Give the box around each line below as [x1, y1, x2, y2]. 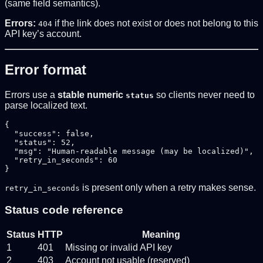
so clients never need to [154, 89, 255, 100]
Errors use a [5, 89, 58, 100]
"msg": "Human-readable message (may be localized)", [5, 146, 254, 156]
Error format [5, 61, 86, 77]
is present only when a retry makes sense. [80, 182, 256, 193]
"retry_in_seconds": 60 [5, 155, 117, 164]
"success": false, [5, 129, 94, 138]
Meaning [141, 230, 180, 240]
